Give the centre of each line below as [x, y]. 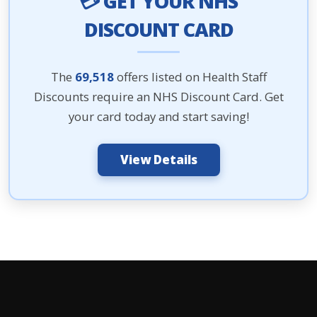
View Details [158, 160]
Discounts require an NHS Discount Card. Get [158, 97]
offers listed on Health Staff [190, 77]
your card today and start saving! [158, 116]
